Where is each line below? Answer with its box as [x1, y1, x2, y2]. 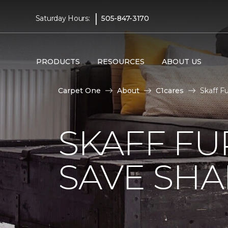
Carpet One [58, 86, 101, 95]
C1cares [156, 86, 184, 95]
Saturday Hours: [35, 13, 90, 23]
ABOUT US [161, 56, 202, 66]
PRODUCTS [36, 56, 80, 66]
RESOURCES [97, 56, 145, 66]
